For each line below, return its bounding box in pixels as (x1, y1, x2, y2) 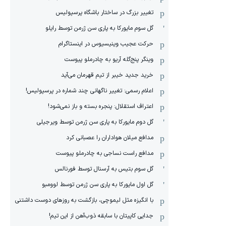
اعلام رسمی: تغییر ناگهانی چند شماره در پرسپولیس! (26, 86, 153, 95)
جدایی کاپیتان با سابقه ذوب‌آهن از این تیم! (49, 211, 153, 220)
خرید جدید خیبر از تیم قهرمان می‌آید (61, 71, 153, 80)
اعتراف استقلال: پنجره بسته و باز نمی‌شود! (48, 102, 153, 111)
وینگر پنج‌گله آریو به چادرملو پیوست (65, 55, 153, 64)
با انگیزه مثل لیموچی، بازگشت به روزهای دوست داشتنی (15, 196, 153, 205)
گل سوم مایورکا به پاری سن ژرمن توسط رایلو (45, 24, 153, 33)
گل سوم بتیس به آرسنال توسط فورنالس (55, 164, 153, 174)
